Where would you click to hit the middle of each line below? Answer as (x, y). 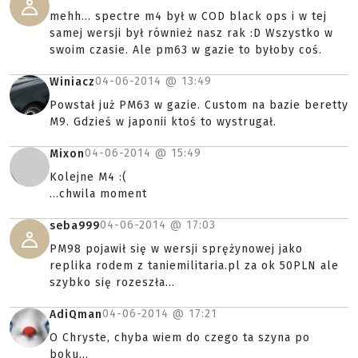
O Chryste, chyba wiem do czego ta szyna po (180, 338)
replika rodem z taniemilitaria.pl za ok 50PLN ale (194, 266)
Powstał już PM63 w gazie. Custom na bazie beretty (199, 105)
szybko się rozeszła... (112, 282)
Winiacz (72, 82)
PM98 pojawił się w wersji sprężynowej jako (176, 249)
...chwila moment (98, 194)
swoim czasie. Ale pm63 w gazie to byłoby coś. (186, 50)
